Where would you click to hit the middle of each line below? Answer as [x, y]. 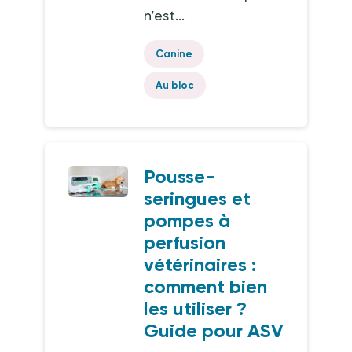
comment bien [206, 286]
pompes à [187, 220]
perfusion [185, 242]
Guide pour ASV [214, 330]
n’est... [165, 15]
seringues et [198, 198]
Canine [174, 54]
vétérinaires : [200, 264]
